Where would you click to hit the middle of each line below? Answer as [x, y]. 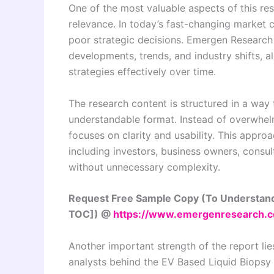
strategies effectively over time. [142, 72]
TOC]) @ [91, 214]
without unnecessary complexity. [144, 167]
